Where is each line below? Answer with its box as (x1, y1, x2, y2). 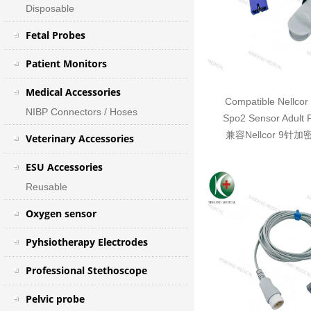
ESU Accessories (25, 160, 103, 174)
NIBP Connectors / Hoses (25, 106, 137, 117)
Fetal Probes (25, 28, 85, 42)
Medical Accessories (25, 85, 121, 99)
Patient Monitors (25, 57, 107, 70)
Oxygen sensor (25, 207, 96, 220)
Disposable (25, 3, 74, 14)
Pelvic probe (25, 292, 85, 305)
